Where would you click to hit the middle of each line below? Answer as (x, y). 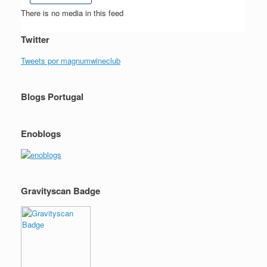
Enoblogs (41, 134)
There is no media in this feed (72, 13)
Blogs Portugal (52, 97)
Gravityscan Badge (60, 191)
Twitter (35, 40)
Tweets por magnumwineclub (71, 61)
